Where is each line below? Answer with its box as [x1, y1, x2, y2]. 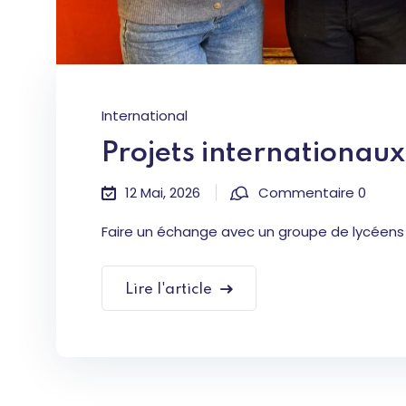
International [101, 106, 188, 126]
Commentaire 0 [258, 183, 366, 203]
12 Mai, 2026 [125, 183, 200, 203]
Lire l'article [125, 282, 212, 298]
